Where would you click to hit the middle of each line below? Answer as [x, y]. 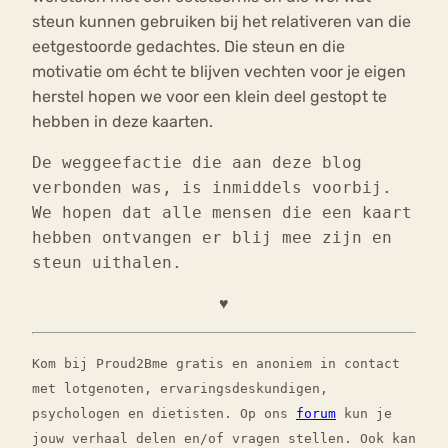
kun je [364, 413]
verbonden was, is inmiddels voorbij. [212, 187]
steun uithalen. [107, 262]
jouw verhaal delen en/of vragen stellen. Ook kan [224, 438]
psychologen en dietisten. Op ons [164, 413]
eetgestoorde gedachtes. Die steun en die [188, 46]
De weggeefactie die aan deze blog [197, 162]
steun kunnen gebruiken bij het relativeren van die [221, 21]
